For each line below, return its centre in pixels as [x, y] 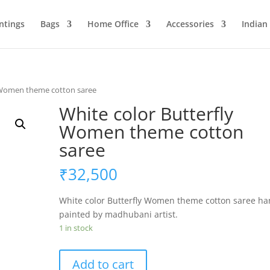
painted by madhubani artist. [119, 215]
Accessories [190, 24]
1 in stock [76, 228]
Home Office [113, 24]
